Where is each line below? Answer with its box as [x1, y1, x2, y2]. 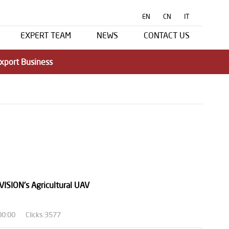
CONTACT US [144, 30, 190, 40]
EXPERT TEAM [20, 30, 71, 40]
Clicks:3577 [25, 210, 61, 219]
